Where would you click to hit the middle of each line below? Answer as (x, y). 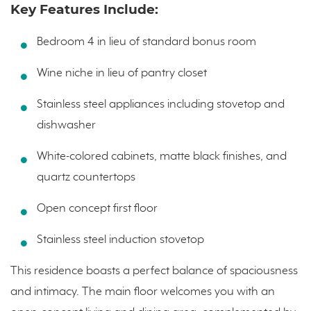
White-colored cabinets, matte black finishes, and (161, 157)
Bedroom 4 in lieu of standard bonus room (146, 42)
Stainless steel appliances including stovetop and (160, 105)
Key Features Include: (84, 10)
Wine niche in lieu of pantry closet (121, 74)
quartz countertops (86, 178)
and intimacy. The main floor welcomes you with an (143, 292)
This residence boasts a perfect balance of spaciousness (154, 271)
